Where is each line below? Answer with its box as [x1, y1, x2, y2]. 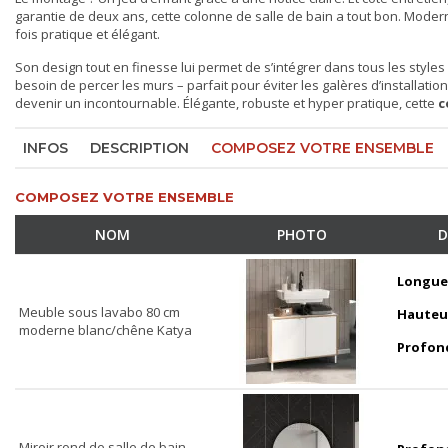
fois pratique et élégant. [15, 25, 160, 44]
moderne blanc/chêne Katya [19, 321, 192, 340]
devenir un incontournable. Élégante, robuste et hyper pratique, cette [15, 94, 438, 113]
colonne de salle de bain [184, 7, 333, 26]
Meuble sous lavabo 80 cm [19, 303, 180, 322]
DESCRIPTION [90, 139, 189, 158]
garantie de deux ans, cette [15, 7, 184, 26]
